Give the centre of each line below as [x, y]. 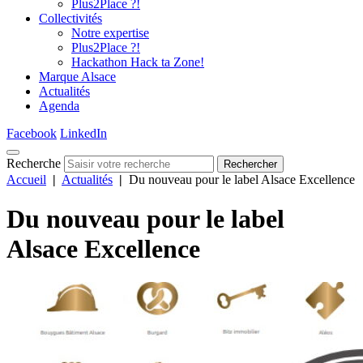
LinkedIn [83, 133]
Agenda [59, 106]
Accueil [26, 179]
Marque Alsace [77, 77]
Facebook [32, 133]
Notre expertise [110, 33]
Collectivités [70, 18]
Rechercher [250, 164]
